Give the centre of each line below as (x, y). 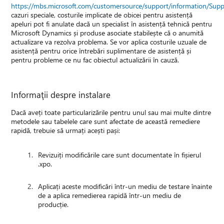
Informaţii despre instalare (61, 95)
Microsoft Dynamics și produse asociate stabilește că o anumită (107, 33)
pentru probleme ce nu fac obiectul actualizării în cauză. (95, 60)
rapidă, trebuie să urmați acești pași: (66, 130)
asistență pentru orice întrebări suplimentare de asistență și (101, 51)
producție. (53, 204)
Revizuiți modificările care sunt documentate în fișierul (120, 155)
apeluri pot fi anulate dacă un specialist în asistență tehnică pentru (112, 24)
